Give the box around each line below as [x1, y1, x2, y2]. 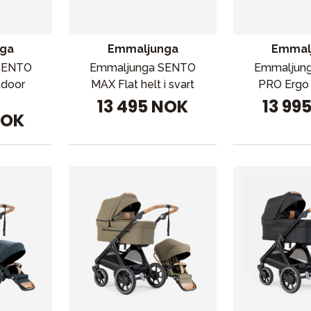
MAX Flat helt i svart [91, 78, 195, 91]
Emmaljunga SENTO [90, 61, 196, 74]
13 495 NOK [97, 95, 189, 118]
